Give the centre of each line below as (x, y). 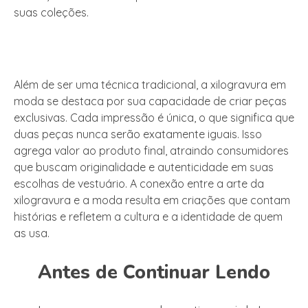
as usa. (32, 233)
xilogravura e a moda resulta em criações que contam (152, 200)
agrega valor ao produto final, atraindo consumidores (151, 151)
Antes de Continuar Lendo (154, 272)
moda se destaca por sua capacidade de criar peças (150, 101)
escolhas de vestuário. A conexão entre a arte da (139, 184)
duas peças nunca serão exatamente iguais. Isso (138, 134)
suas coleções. (51, 13)
